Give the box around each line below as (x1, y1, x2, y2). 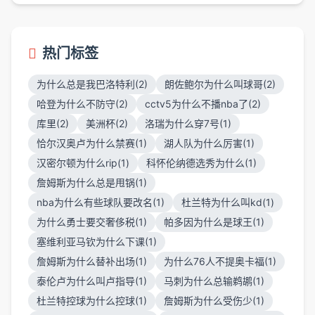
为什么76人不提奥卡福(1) (164, 255, 276, 267)
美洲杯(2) (86, 117, 128, 129)
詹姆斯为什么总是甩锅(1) (37, 176, 147, 188)
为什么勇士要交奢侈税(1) (37, 216, 147, 228)
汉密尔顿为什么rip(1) (37, 157, 129, 169)
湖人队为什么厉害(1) (164, 137, 255, 149)
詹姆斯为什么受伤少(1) (164, 295, 264, 307)
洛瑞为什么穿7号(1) (145, 117, 231, 129)
